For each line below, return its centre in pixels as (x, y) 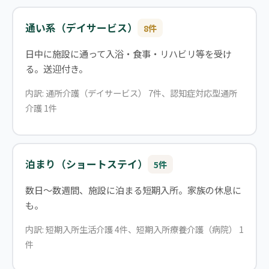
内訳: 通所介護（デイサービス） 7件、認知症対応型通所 (131, 93)
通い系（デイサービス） (81, 28)
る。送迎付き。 (56, 69)
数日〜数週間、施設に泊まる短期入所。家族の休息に (133, 189)
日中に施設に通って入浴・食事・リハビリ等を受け (128, 54)
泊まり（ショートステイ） (86, 164)
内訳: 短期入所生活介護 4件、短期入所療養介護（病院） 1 (134, 229)
